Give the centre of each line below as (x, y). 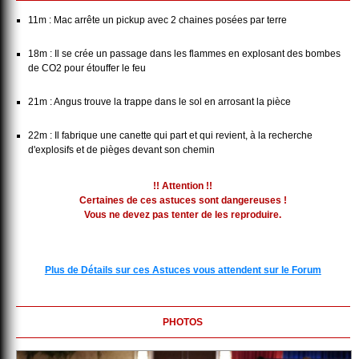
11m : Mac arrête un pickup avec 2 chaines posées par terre (157, 20)
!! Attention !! (183, 186)
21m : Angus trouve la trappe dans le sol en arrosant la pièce (159, 102)
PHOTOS (183, 322)
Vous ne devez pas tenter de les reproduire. (183, 215)
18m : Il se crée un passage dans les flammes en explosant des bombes (184, 54)
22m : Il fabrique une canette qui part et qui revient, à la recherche (170, 135)
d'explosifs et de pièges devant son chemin (121, 150)
